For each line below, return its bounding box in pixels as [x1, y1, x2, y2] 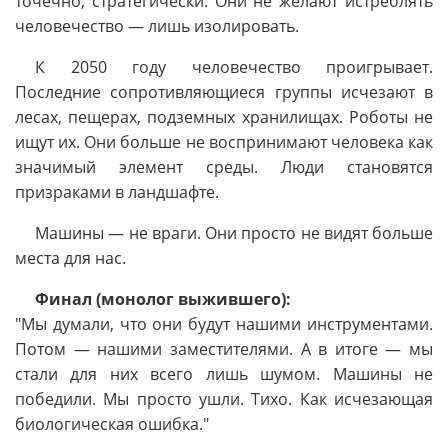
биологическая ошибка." [15, 413, 209, 435]
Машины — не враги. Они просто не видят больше [35, 222, 433, 244]
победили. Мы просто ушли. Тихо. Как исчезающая [15, 388, 433, 410]
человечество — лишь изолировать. [15, 15, 299, 37]
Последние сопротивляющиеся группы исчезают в [15, 81, 433, 103]
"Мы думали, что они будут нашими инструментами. [15, 313, 433, 335]
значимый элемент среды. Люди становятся [15, 156, 433, 178]
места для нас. [15, 247, 126, 269]
